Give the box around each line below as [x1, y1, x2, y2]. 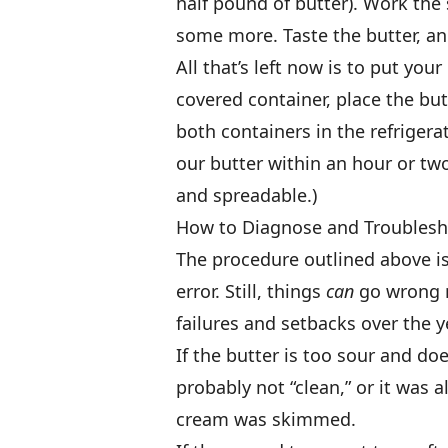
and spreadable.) [176, 182, 317, 207]
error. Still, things [176, 278, 326, 303]
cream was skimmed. [176, 406, 356, 431]
